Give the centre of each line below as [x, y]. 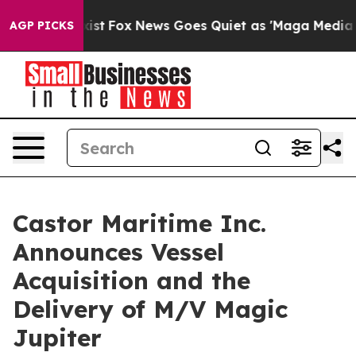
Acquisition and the [132, 281]
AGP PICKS [42, 25]
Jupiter [57, 338]
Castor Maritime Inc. [139, 223]
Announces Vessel [118, 252]
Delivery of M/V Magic [150, 309]
